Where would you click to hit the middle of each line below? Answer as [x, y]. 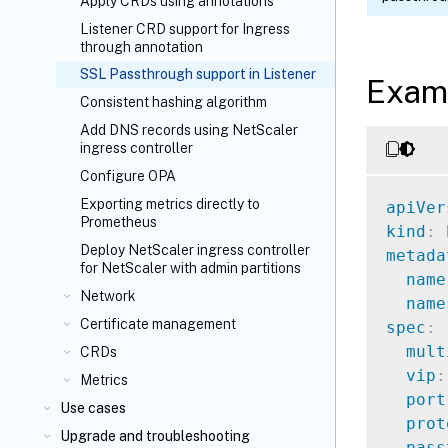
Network [108, 296]
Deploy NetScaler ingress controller [195, 250]
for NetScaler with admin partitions [190, 268]
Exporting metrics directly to [170, 204]
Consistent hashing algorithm [173, 102]
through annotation [141, 47]
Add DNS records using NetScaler [189, 130]
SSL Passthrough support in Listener [198, 74]
